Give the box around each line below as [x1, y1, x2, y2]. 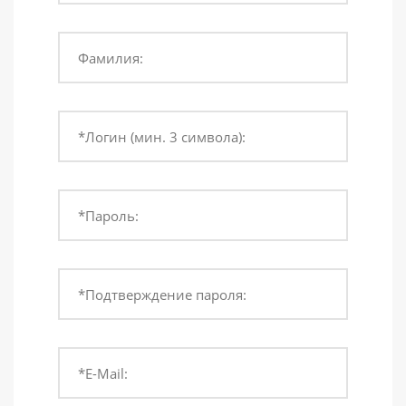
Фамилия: [78, 48, 143, 67]
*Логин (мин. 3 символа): [78, 127, 246, 146]
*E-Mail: [78, 363, 128, 382]
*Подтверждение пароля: [78, 285, 246, 304]
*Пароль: [78, 206, 139, 225]
